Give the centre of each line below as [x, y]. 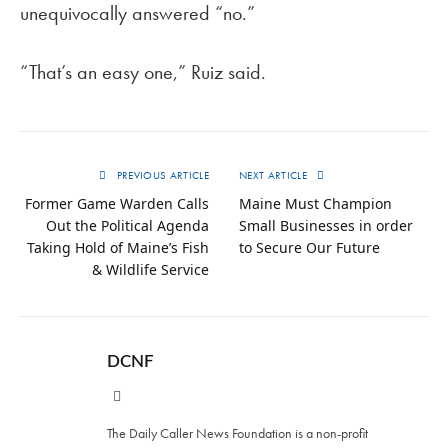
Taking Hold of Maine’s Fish [118, 248]
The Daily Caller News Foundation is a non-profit [237, 433]
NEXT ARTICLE [275, 175]
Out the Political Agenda [127, 226]
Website [142, 396]
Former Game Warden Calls [117, 204]
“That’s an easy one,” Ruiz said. [143, 72]
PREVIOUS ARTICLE [161, 175]
